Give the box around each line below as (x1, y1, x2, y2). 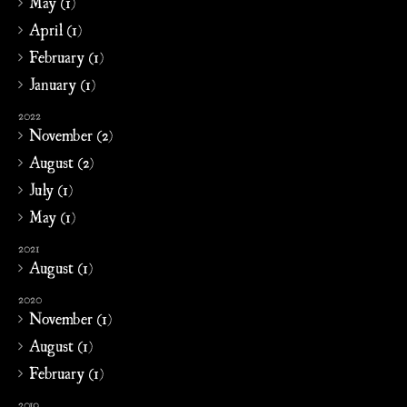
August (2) (29, 153, 94, 171)
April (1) (29, 20, 82, 38)
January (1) (29, 74, 95, 93)
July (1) (29, 180, 73, 198)
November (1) (29, 309, 112, 327)
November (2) (29, 125, 113, 144)
